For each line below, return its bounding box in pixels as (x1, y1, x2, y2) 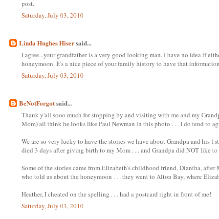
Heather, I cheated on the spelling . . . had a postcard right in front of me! (22, 189, 211, 198)
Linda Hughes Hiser (19, 38, 74, 48)
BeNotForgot (19, 98, 55, 108)
